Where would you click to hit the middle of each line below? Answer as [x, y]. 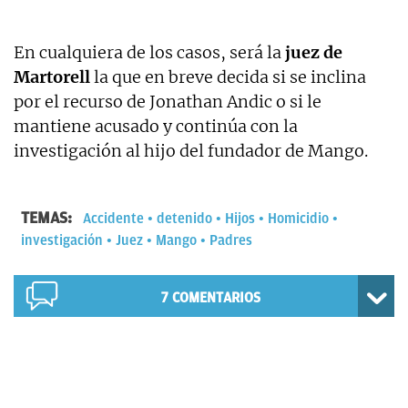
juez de [314, 52]
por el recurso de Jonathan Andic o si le [168, 101]
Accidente [113, 218]
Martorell [52, 76]
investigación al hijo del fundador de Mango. [191, 150]
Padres [231, 240]
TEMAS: [48, 217]
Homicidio [298, 218]
